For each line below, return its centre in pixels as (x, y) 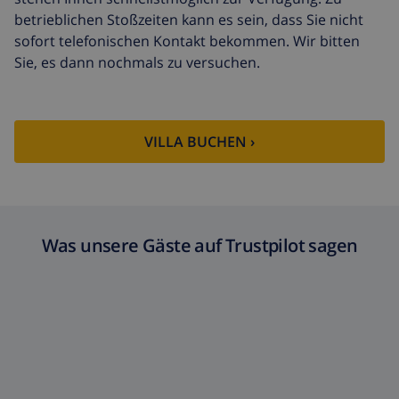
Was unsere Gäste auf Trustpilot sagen (199, 245)
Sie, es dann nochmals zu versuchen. (137, 63)
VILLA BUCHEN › (199, 142)
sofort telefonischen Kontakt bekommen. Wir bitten (187, 41)
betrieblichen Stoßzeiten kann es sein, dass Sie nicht (189, 20)
